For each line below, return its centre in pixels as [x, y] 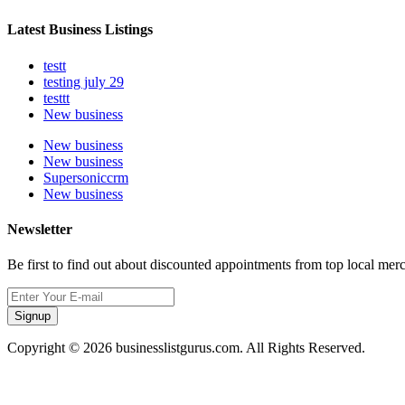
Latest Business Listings [80, 30]
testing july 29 [84, 81]
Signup [33, 316]
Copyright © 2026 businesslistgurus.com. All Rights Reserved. [186, 348]
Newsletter [40, 229]
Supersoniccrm [86, 177]
